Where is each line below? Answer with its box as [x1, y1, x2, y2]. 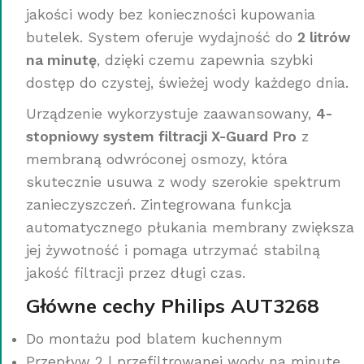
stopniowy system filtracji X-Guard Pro [26, 128, 297, 145]
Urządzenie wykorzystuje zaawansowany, [26, 105, 316, 122]
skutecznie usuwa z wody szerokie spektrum [26, 173, 341, 190]
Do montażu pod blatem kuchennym [26, 330, 283, 347]
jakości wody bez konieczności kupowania [26, 6, 315, 23]
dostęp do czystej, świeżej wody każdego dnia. [26, 74, 349, 91]
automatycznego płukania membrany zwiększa [26, 219, 354, 236]
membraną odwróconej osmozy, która [26, 150, 288, 167]
